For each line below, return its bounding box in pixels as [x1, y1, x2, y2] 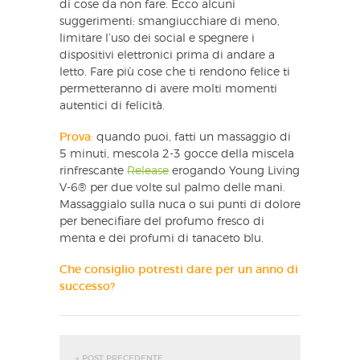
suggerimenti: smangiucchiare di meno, [59, 15, 280, 27]
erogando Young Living [169, 165, 300, 177]
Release [127, 165, 169, 177]
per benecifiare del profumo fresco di [59, 215, 264, 227]
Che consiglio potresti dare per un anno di [59, 264, 298, 276]
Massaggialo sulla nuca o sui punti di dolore [59, 198, 301, 211]
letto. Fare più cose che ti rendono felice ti [59, 66, 290, 78]
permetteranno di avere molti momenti [59, 83, 277, 95]
